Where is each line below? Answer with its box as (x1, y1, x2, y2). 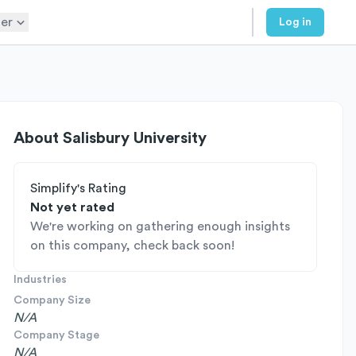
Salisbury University (63, 130, 207, 146)
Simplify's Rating (30, 182, 126, 195)
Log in (279, 17, 311, 28)
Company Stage (14, 330, 99, 341)
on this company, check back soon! (30, 239, 234, 252)
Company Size (14, 295, 91, 306)
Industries (14, 274, 67, 285)
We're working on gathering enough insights (30, 220, 290, 233)
